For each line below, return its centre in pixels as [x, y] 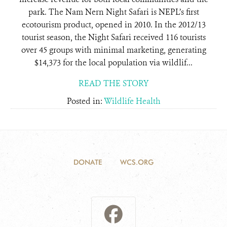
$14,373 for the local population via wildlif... [113, 63]
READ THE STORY [113, 83]
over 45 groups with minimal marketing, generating [113, 50]
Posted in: [85, 101]
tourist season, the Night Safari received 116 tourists [113, 37]
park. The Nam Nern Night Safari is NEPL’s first [113, 12]
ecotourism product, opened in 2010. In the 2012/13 [113, 25]
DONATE [88, 162]
